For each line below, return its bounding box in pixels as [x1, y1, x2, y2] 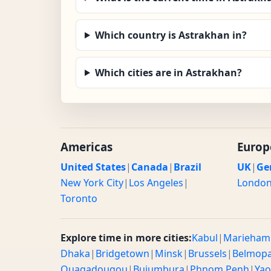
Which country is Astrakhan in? [94, 28, 247, 42]
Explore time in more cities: [60, 230, 192, 244]
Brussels [188, 246, 227, 260]
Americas [60, 139, 113, 154]
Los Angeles [129, 175, 183, 189]
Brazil [174, 160, 201, 174]
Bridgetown [96, 246, 149, 260]
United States [60, 160, 126, 174]
